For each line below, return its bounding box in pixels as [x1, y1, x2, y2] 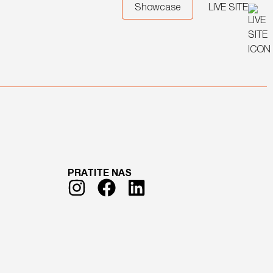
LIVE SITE [208, 3, 248, 12]
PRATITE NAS [67, 169, 132, 178]
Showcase [135, 3, 180, 12]
